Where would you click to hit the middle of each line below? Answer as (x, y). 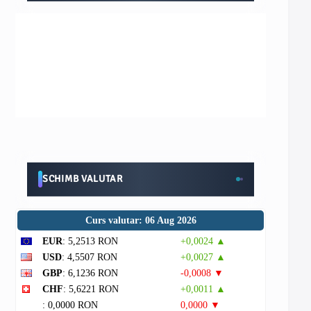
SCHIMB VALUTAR (83, 179)
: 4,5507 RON (90, 257)
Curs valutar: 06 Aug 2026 (141, 220)
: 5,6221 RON (91, 289)
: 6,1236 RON (90, 273)
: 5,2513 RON (90, 241)
